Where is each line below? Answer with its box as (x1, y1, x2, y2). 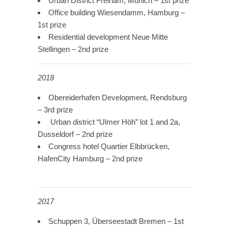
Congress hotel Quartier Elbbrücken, (48, 142, 169, 151)
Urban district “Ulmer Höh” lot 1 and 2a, (48, 118, 180, 127)
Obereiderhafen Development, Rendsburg (48, 93, 187, 102)
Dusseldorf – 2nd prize (38, 130, 112, 139)
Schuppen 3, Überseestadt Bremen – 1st (48, 217, 184, 226)
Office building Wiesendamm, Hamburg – (48, 8, 185, 17)
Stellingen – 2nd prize (38, 45, 108, 54)
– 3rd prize (38, 105, 73, 115)
